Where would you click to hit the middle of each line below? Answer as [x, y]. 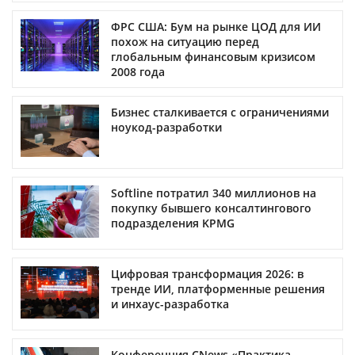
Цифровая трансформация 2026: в [207, 273]
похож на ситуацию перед [185, 41]
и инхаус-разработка [170, 303]
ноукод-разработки [166, 127]
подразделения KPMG [173, 223]
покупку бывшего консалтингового [211, 208]
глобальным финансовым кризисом [213, 56]
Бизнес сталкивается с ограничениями [220, 112]
